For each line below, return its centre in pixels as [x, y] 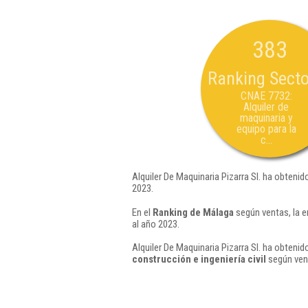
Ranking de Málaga [193, 212]
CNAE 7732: [266, 96]
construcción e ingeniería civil [199, 259]
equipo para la [266, 129]
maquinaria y [266, 118]
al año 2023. [156, 224]
